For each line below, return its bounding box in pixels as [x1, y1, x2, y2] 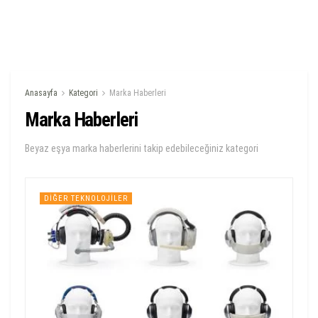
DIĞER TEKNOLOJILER [44, 193, 128, 203]
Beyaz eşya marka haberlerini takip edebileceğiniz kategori [25, 142, 258, 154]
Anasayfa [25, 88, 57, 98]
